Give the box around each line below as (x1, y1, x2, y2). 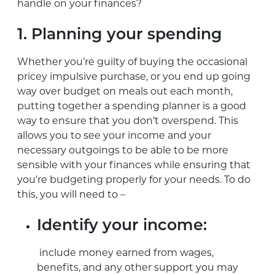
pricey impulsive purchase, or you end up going (17, 70, 250, 82)
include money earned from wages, (37, 246, 214, 258)
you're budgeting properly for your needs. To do (17, 173, 250, 185)
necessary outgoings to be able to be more (17, 144, 228, 156)
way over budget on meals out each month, (17, 85, 233, 97)
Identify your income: (37, 218, 207, 234)
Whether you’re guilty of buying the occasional (17, 55, 247, 68)
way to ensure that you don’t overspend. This (17, 114, 238, 126)
